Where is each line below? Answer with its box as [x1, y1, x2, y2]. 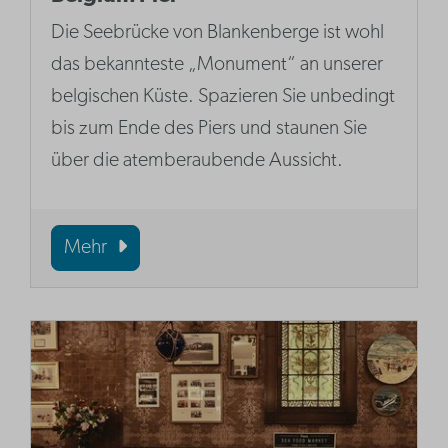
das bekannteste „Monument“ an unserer [51, 55, 384, 76]
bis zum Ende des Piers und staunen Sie [51, 119, 368, 140]
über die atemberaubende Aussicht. [51, 151, 344, 172]
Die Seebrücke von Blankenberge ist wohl [51, 23, 385, 44]
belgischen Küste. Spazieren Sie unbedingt [51, 87, 396, 108]
